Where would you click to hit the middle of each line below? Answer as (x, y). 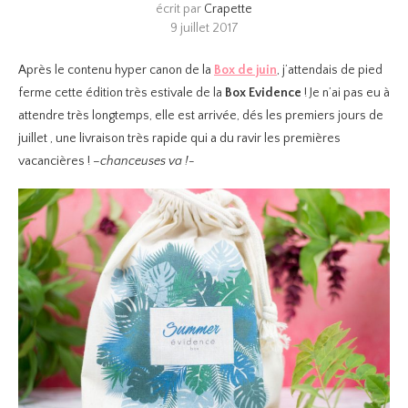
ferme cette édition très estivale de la (122, 93)
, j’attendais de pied (330, 71)
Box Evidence (263, 93)
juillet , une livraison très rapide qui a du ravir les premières (179, 139)
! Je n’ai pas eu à (346, 93)
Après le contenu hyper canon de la (116, 71)
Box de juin (245, 71)
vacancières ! (56, 162)
